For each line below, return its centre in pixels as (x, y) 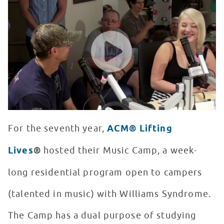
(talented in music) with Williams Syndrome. (110, 194)
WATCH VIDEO (37, 23)
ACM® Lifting (140, 129)
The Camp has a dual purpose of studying (102, 216)
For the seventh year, (58, 129)
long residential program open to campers (105, 173)
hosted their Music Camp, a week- (119, 151)
